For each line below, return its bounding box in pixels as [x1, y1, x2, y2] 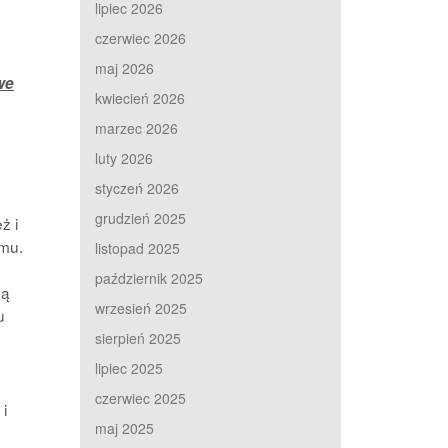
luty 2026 [95, 148, 154, 168]
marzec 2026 [95, 118, 179, 138]
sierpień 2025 [95, 328, 182, 348]
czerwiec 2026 [95, 28, 187, 48]
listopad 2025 [95, 238, 181, 258]
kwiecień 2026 [95, 88, 186, 108]
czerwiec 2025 [95, 388, 187, 408]
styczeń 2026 [95, 178, 180, 198]
